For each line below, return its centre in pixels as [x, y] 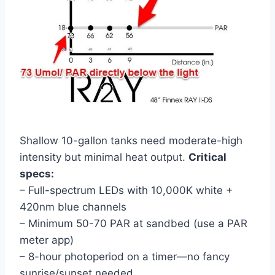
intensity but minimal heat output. [104, 157]
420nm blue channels [73, 207]
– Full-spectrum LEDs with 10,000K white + [126, 191]
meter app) [47, 240]
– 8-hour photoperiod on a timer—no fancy [125, 257]
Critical [207, 157]
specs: [37, 174]
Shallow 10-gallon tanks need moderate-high [131, 141]
